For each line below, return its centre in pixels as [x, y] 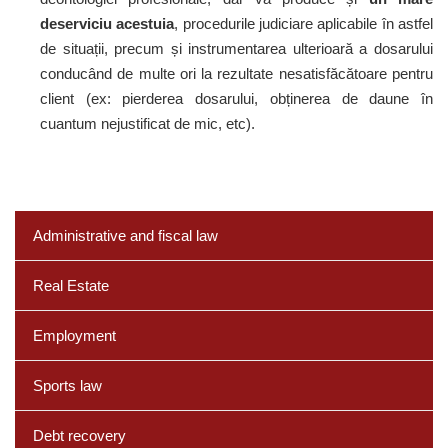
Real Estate [71, 285]
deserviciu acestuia [107, 23]
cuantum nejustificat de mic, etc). [147, 123]
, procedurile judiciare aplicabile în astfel [304, 23]
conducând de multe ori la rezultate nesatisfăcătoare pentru [236, 73]
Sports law [67, 385]
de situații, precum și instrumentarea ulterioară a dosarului [236, 48]
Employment [74, 335]
